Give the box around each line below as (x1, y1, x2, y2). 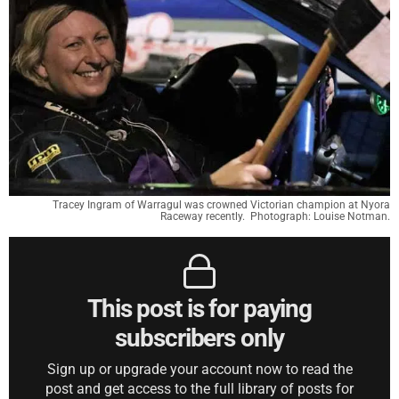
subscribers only (115, 323, 284, 353)
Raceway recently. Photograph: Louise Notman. (160, 210, 390, 223)
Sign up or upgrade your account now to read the (46, 361, 353, 378)
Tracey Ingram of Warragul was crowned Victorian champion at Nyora (53, 199, 390, 211)
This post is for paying (86, 294, 313, 323)
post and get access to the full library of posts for (45, 380, 354, 397)
